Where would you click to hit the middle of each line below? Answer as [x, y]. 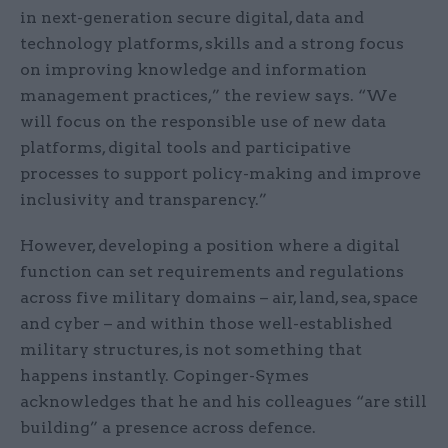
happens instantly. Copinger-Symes [164, 376]
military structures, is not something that [191, 350]
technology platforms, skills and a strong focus [212, 44]
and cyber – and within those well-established [206, 324]
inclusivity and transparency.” [143, 200]
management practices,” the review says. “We [208, 96]
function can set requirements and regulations [212, 272]
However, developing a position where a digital [210, 246]
